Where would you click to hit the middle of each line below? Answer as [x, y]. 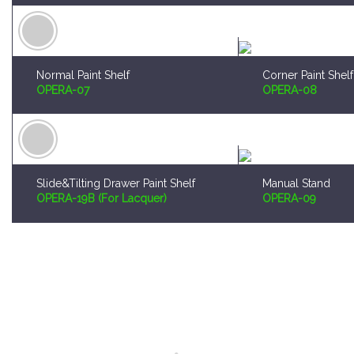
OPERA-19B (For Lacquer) [102, 136]
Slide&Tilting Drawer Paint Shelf [116, 121]
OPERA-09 [290, 136]
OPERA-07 [63, 59]
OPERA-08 [290, 59]
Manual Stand [297, 121]
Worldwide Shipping [177, 343]
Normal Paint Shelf [83, 44]
